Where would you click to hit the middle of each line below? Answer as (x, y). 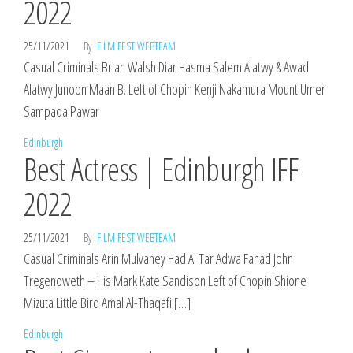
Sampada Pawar (61, 111)
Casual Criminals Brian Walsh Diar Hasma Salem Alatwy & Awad (166, 67)
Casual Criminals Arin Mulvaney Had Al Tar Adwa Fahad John (158, 258)
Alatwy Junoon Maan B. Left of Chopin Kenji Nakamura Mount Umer (175, 89)
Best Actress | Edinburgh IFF (161, 169)
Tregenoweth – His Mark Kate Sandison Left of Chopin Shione (165, 281)
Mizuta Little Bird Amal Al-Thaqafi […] (107, 303)
